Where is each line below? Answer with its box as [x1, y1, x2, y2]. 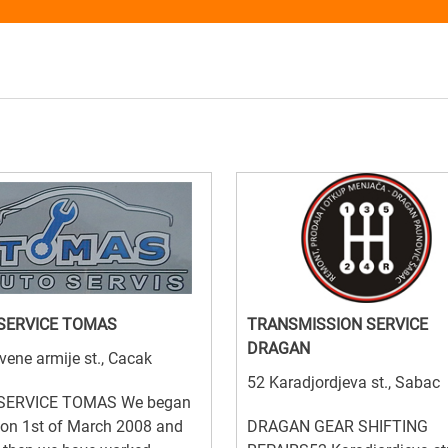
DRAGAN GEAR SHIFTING [247, 417, 428, 437]
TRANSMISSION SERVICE [247, 315, 428, 335]
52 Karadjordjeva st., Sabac [247, 373, 440, 393]
